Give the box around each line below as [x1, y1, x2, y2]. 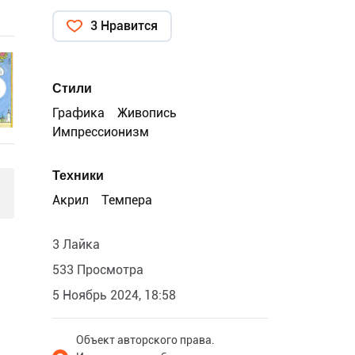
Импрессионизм [52, 124, 149, 139]
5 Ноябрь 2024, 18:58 [52, 288, 176, 303]
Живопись [117, 105, 177, 120]
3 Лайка [52, 237, 100, 252]
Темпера [101, 193, 152, 208]
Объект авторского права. [76, 334, 215, 346]
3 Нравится [90, 18, 158, 33]
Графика [52, 105, 105, 120]
